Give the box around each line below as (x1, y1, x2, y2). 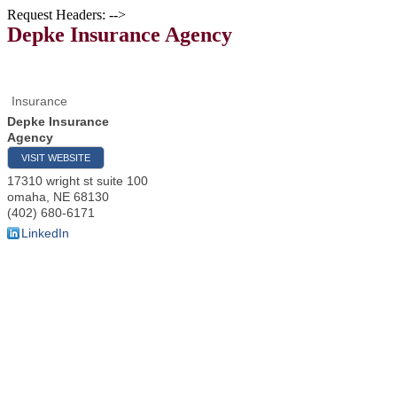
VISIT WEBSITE (21, 152, 90, 163)
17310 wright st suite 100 (7, 174, 148, 188)
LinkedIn (21, 226, 69, 240)
